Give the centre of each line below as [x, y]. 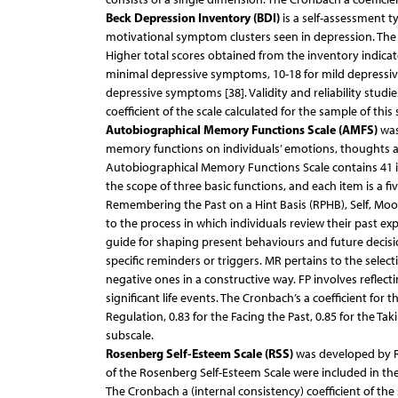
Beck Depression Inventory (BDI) [192, 18]
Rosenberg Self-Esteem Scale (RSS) [199, 354]
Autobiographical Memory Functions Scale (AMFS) [241, 130]
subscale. [129, 336]
